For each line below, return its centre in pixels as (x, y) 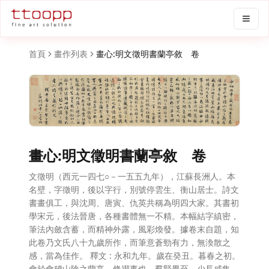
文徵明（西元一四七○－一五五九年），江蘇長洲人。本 (132, 176)
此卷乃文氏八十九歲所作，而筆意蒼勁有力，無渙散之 (130, 242)
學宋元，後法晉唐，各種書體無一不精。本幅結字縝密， (134, 216)
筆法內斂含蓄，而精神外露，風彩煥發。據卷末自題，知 (134, 229)
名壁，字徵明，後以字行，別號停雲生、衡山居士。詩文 (134, 189)
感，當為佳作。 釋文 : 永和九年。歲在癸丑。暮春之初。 (134, 255)
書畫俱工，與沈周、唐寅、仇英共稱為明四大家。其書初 (134, 202)
